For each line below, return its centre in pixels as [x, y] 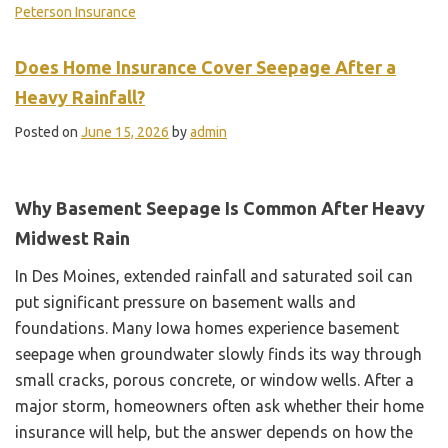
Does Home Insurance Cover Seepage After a [205, 66]
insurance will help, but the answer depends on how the [214, 431]
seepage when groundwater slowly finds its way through [218, 353]
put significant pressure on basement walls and [185, 301]
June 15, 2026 [125, 131]
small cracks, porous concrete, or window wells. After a [214, 379]
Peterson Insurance [75, 11]
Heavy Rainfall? [80, 96]
